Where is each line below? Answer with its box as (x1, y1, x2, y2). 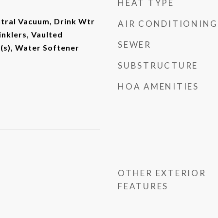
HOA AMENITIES (118, 81, 199, 91)
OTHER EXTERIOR (118, 168, 206, 178)
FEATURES (118, 181, 168, 191)
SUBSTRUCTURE (118, 60, 198, 71)
